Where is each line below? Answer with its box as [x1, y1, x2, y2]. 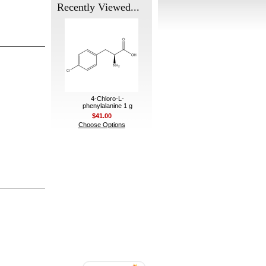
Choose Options [78, 121, 125, 128]
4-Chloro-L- [91, 95, 124, 102]
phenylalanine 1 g [83, 102, 132, 109]
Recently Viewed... [57, 1, 140, 13]
